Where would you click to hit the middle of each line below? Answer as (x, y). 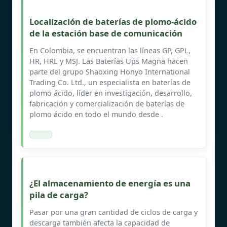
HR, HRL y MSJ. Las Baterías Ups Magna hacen (109, 61)
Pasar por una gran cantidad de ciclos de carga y (113, 212)
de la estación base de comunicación (106, 33)
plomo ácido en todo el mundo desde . (96, 114)
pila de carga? (59, 195)
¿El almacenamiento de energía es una (110, 183)
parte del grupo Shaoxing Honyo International (110, 71)
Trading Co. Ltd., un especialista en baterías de (110, 82)
